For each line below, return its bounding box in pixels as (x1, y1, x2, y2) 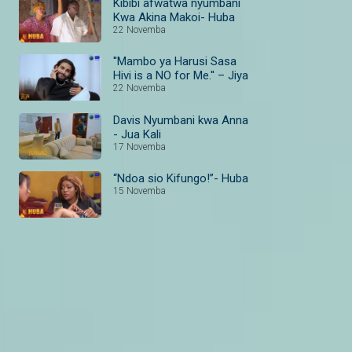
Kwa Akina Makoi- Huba (113, 10, 235, 25)
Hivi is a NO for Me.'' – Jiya (113, 68, 248, 83)
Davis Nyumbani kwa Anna (113, 112, 248, 127)
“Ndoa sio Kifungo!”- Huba (113, 170, 248, 185)
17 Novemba (113, 141, 166, 152)
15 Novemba (113, 185, 166, 196)
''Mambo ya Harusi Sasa (113, 54, 236, 69)
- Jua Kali (113, 126, 161, 141)
